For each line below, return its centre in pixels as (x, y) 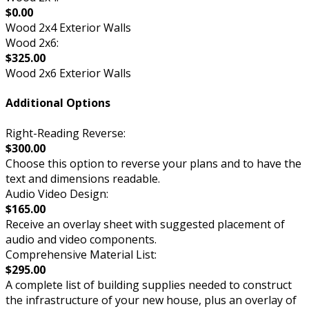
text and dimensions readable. (83, 178)
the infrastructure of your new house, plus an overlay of (151, 300)
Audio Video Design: (57, 193)
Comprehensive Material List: (81, 254)
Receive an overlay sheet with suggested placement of (145, 224)
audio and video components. (81, 239)
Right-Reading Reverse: (66, 133)
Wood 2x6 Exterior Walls (68, 73)
